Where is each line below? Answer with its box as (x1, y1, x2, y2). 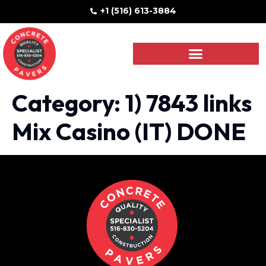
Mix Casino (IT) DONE (12, 116, 246, 147)
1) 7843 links (125, 88, 252, 118)
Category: (12, 88, 125, 118)
